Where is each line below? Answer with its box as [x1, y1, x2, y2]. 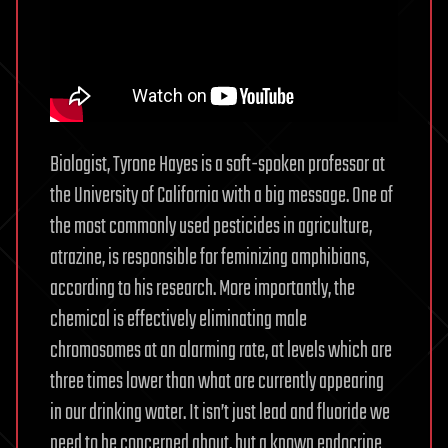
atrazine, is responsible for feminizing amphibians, [50, 241, 369, 276]
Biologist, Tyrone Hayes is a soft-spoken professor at [50, 148, 385, 183]
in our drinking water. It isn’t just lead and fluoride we [50, 396, 390, 431]
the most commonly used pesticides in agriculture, [50, 210, 372, 245]
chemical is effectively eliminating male [50, 303, 307, 338]
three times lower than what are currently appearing [50, 365, 384, 400]
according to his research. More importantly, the [50, 272, 355, 307]
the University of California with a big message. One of [50, 179, 393, 214]
